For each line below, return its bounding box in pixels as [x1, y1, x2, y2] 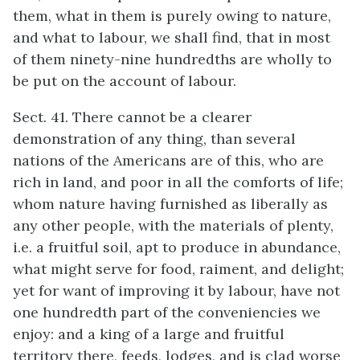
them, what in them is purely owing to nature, [13, 6, 331, 25]
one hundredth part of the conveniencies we [13, 303, 321, 321]
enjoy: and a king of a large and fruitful [13, 325, 284, 343]
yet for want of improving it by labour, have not [13, 281, 340, 300]
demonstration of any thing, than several [13, 129, 296, 148]
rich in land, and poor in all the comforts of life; [13, 173, 343, 191]
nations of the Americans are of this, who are [13, 151, 324, 170]
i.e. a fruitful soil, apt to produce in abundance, [13, 238, 341, 256]
